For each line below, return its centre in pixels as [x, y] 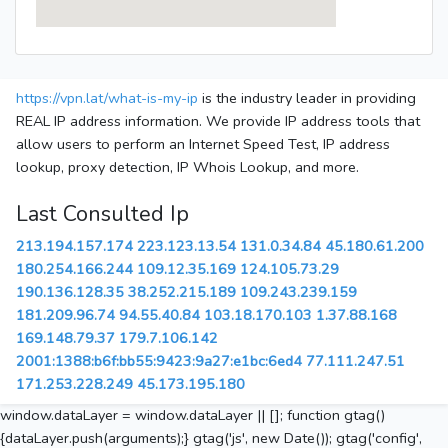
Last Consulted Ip [102, 214]
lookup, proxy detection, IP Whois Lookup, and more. [187, 167]
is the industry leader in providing [307, 98]
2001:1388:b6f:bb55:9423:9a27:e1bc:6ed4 [159, 361]
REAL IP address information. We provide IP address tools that [218, 121]
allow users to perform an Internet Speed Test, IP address [203, 144]
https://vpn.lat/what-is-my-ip [107, 98]
